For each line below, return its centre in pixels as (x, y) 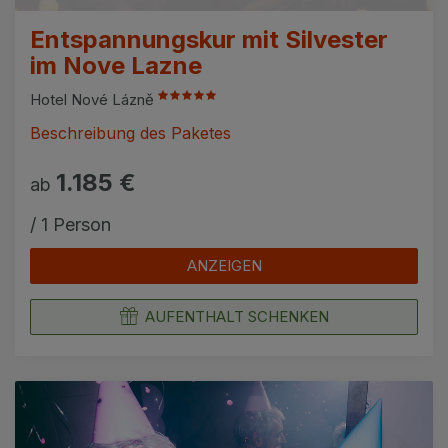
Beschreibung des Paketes (130, 132)
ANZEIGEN (224, 265)
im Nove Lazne (116, 65)
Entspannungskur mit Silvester (209, 39)
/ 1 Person (70, 224)
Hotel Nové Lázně (94, 99)
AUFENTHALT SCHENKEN (236, 316)
